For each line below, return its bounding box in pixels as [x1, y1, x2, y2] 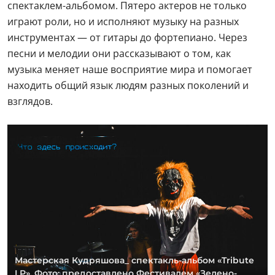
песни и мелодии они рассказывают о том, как [7, 46, 231, 60]
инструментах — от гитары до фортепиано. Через [7, 30, 247, 44]
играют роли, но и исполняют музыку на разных [7, 14, 239, 28]
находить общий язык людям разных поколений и [7, 78, 249, 92]
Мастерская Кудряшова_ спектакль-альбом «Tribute [15, 255, 254, 266]
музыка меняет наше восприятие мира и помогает [7, 62, 252, 76]
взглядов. [7, 94, 55, 108]
